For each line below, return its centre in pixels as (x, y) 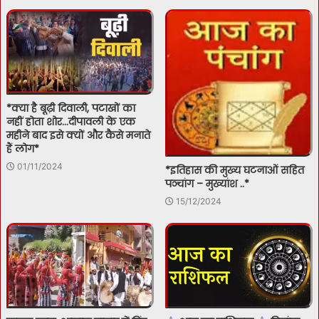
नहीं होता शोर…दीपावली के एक (71, 121)
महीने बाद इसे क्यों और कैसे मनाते (78, 135)
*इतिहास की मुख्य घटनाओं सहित (235, 171)
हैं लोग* (23, 148)
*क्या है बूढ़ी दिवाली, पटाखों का (71, 108)
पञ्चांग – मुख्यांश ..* (207, 184)
